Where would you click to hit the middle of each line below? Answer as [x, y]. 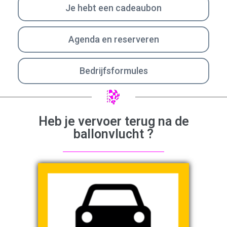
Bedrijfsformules [113, 71]
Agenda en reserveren [113, 40]
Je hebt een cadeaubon [113, 8]
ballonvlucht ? [113, 134]
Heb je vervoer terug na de [113, 122]
